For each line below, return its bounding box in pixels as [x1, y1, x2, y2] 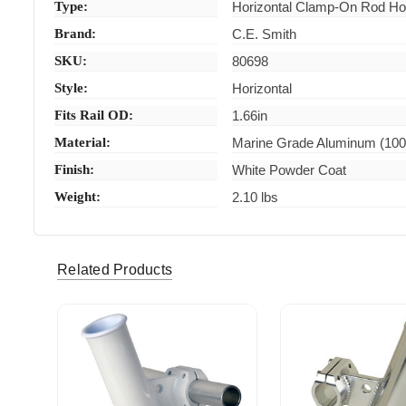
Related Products [57, 262, 172, 278]
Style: [54, 80, 89, 95]
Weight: [54, 188, 101, 204]
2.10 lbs [232, 188, 279, 205]
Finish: [54, 161, 95, 177]
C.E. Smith [232, 25, 297, 42]
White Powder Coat [232, 161, 347, 178]
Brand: [54, 25, 97, 41]
